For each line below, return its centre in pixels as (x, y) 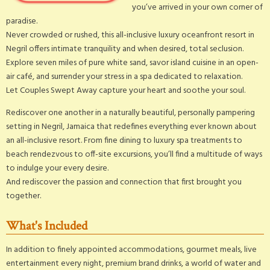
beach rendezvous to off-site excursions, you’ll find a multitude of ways (134, 154)
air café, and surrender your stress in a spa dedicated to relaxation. (124, 77)
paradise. (22, 21)
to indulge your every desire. (57, 168)
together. (24, 196)
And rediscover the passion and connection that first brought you (124, 182)
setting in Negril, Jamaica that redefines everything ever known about (131, 127)
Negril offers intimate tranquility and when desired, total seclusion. (125, 49)
